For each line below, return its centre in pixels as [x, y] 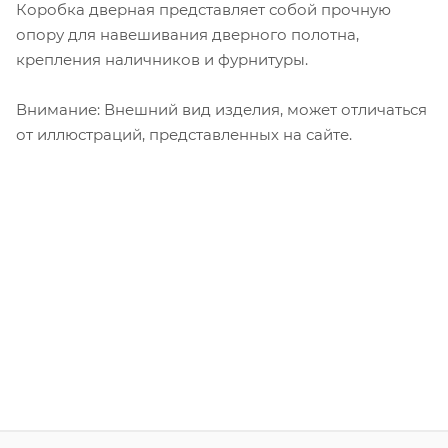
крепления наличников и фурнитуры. [162, 59]
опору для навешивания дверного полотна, [187, 34]
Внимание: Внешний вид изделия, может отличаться [221, 109]
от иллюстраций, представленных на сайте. [184, 134]
